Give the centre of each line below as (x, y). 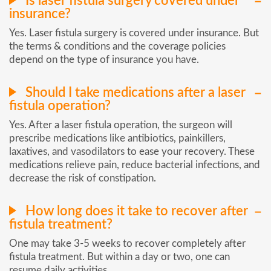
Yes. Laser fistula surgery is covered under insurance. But (134, 33)
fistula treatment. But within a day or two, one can (119, 256)
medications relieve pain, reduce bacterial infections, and (135, 165)
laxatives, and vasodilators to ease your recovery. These (132, 151)
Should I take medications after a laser (134, 92)
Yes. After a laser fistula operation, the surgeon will (121, 125)
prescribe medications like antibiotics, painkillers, (117, 138)
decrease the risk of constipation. (83, 178)
